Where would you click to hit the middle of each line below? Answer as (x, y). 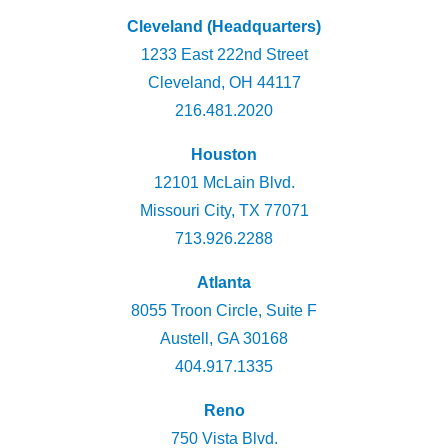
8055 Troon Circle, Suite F (224, 310)
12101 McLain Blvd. (224, 182)
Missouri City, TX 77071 (224, 210)
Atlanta (224, 282)
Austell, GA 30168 (224, 338)
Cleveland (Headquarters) (224, 26)
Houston (224, 154)
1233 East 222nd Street (224, 54)
